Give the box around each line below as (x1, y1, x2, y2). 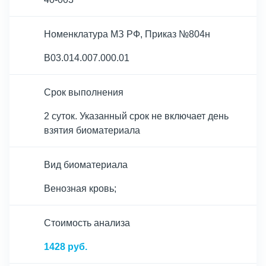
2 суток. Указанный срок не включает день (44, 111, 229, 121)
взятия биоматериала (44, 125, 140, 135)
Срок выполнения (44, 87, 123, 97)
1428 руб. (44, 242, 87, 252)
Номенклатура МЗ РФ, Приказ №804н (44, 29, 210, 39)
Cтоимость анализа (44, 218, 130, 228)
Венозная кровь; (44, 183, 116, 194)
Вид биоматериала (44, 160, 128, 170)
